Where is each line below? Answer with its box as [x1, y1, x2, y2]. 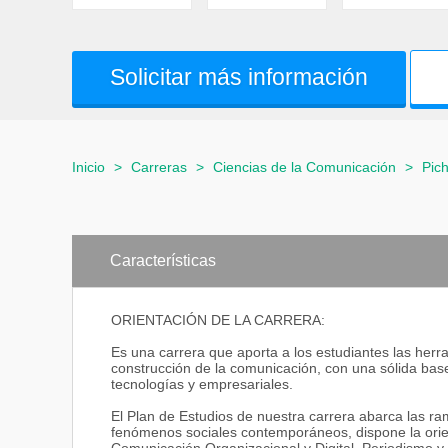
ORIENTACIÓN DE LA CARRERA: [111, 313, 325, 328]
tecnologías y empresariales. [111, 377, 293, 392]
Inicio [72, 159, 105, 175]
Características [110, 252, 216, 269]
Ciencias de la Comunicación [213, 159, 396, 175]
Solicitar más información [110, 64, 368, 90]
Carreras [131, 159, 187, 175]
